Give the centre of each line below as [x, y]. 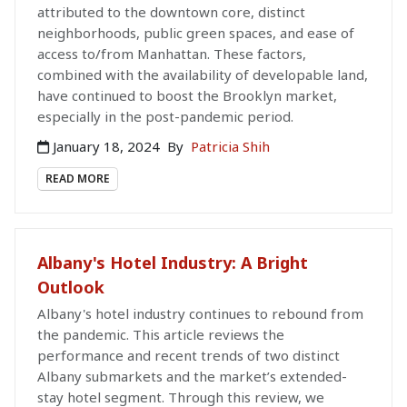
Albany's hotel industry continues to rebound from [200, 314]
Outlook [71, 288]
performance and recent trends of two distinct [189, 356]
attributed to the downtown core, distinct [171, 12]
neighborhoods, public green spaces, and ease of [196, 33]
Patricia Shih [230, 147]
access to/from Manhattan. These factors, [172, 54]
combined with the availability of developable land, [203, 75]
